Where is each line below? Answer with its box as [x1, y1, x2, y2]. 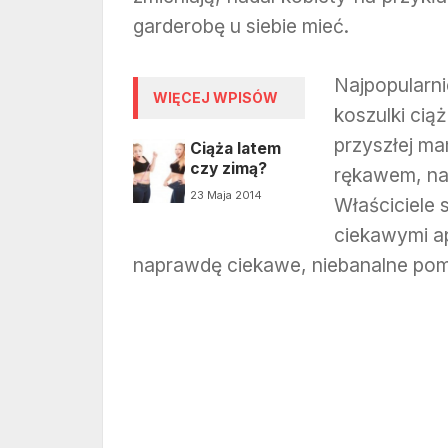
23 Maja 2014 [189, 188, 262, 203]
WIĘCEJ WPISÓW [153, 89, 278, 107]
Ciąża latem [189, 139, 281, 159]
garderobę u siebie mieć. [133, 14, 349, 38]
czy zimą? [189, 159, 267, 179]
